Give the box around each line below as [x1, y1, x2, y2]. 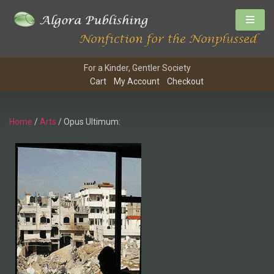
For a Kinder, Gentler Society [83, 63, 191, 73]
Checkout [167, 76, 204, 87]
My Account [114, 76, 160, 87]
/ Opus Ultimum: [56, 117, 120, 127]
